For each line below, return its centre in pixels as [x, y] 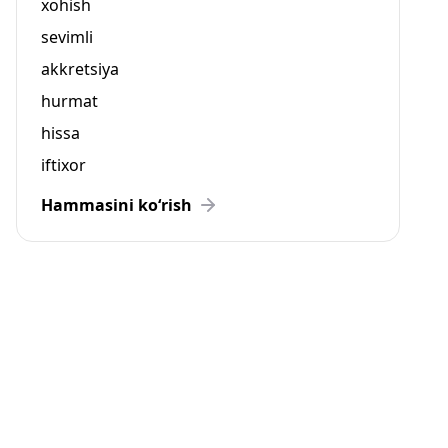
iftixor [63, 165]
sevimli [67, 37]
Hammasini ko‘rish [116, 205]
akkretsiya [80, 69]
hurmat [69, 101]
